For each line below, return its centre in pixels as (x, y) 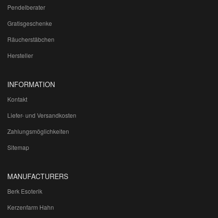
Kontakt (17, 99)
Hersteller (20, 55)
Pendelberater (26, 7)
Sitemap (18, 147)
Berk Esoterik (25, 191)
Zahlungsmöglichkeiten (38, 131)
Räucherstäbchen (31, 39)
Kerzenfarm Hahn (31, 207)
